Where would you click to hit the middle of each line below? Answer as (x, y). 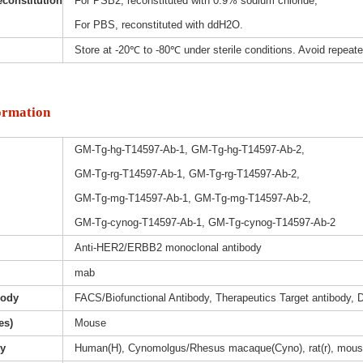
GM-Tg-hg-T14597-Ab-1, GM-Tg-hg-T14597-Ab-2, (189, 150)
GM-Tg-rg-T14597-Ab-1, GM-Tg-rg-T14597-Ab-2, (187, 174)
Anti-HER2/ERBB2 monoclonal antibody (168, 248)
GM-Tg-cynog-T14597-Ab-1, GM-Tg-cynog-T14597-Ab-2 (205, 223)
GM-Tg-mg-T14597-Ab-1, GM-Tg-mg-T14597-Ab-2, (192, 199)
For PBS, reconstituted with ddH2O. (158, 25)
